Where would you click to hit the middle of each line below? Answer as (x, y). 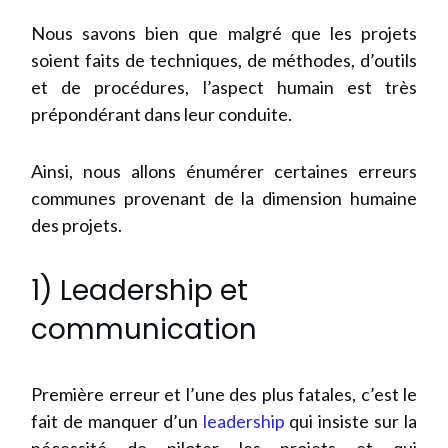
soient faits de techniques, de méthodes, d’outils (224, 60)
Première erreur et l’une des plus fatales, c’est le (224, 394)
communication (144, 330)
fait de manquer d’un (117, 421)
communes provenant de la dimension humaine (224, 198)
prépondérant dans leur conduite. (161, 114)
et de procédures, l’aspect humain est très (224, 87)
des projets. (76, 225)
